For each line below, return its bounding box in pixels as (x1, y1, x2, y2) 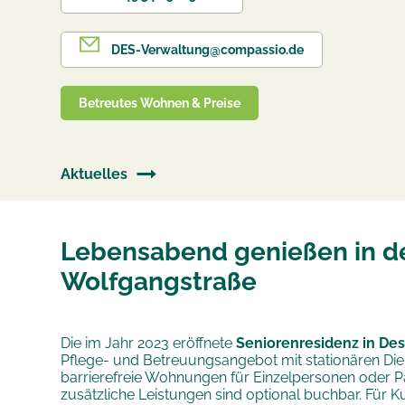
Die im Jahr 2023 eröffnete (61, 334, 237, 352)
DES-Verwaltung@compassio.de (108, 42, 305, 57)
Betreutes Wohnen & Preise (79, 96, 241, 110)
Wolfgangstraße (61, 267, 258, 297)
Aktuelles (61, 165, 128, 183)
